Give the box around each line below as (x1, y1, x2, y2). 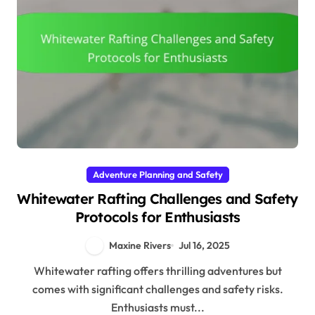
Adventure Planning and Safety (92, 168, 223, 180)
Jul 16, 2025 (178, 238, 230, 252)
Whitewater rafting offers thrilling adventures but (33, 264, 45, 278)
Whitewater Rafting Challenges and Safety (17, 189, 298, 207)
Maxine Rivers (109, 238, 172, 252)
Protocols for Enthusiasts (75, 207, 240, 226)
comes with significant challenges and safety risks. (32, 282, 283, 297)
